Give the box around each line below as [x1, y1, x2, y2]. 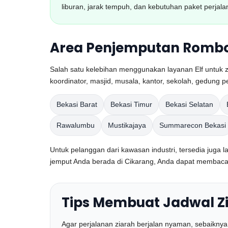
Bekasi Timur [110, 100, 152, 108]
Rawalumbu [56, 121, 95, 129]
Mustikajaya [108, 121, 146, 129]
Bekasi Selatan [165, 100, 213, 108]
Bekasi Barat [56, 100, 97, 108]
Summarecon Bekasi [159, 121, 226, 129]
